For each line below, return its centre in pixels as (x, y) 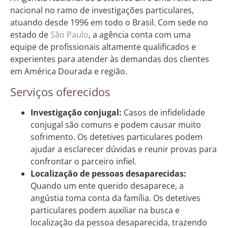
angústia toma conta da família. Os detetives (116, 198)
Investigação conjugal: (76, 112)
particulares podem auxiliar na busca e (105, 210)
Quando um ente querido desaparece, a (107, 186)
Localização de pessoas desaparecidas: (108, 173)
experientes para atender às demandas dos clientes (110, 59)
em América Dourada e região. (69, 72)
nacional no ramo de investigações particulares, (102, 10)
